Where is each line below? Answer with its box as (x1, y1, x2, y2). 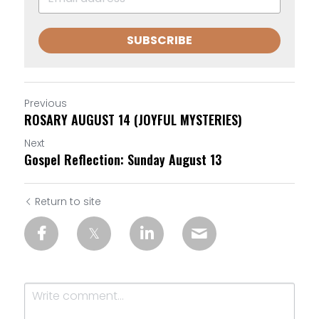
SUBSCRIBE (127, 31, 192, 48)
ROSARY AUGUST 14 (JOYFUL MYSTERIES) (24, 110, 242, 129)
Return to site (35, 194, 101, 209)
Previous (24, 95, 67, 110)
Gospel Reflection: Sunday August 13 (24, 150, 221, 169)
